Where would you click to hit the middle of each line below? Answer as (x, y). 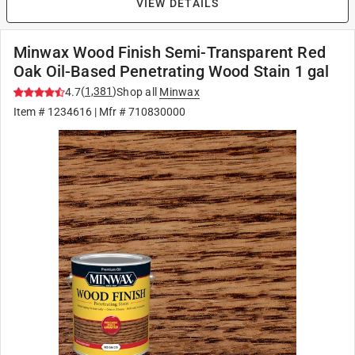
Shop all (137, 92)
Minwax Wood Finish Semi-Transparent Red (170, 52)
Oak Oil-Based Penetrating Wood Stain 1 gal (172, 71)
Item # (31, 112)
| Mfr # (110, 112)
